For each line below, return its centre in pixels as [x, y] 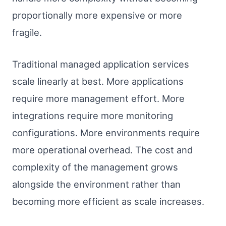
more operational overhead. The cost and [102, 150]
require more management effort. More [98, 99]
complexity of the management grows [95, 167]
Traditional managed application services [101, 64]
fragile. [27, 32]
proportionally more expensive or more [97, 15]
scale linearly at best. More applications [98, 81]
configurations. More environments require [106, 133]
